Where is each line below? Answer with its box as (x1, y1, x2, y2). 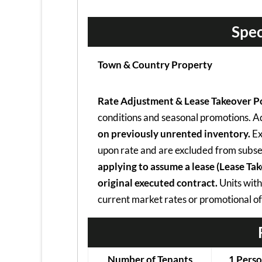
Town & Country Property (98, 58, 212, 71)
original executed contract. (98, 177, 218, 189)
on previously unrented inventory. (98, 127, 250, 140)
